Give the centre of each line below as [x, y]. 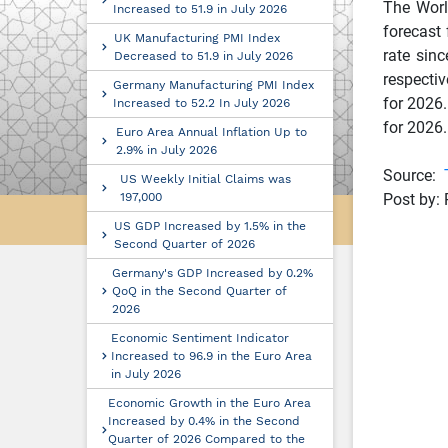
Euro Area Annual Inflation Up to [211, 132]
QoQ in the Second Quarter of [199, 291]
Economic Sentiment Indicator [200, 338]
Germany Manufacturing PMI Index [213, 85]
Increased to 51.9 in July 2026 [199, 9]
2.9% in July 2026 [166, 150]
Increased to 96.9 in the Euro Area [212, 356]
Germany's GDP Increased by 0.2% [212, 273]
